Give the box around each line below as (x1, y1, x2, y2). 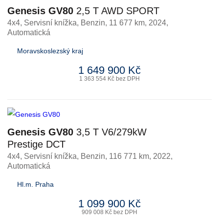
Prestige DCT (7, 139, 66, 150)
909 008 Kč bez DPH (82, 209, 137, 216)
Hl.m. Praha (17, 180, 54, 188)
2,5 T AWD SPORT (73, 5, 159, 16)
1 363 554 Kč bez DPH (79, 75, 140, 82)
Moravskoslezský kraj (17, 47, 83, 55)
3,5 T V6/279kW (73, 127, 147, 137)
